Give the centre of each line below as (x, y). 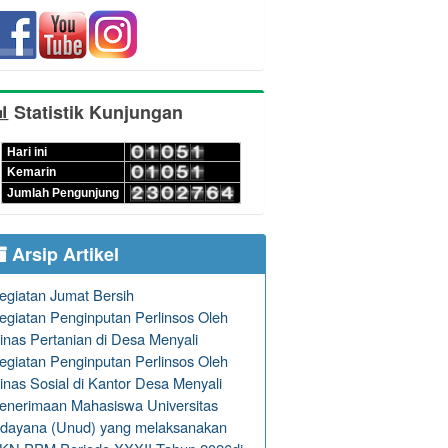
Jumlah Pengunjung (63, 193)
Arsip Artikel (63, 254)
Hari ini (27, 152)
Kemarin (31, 172)
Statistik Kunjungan (96, 112)
